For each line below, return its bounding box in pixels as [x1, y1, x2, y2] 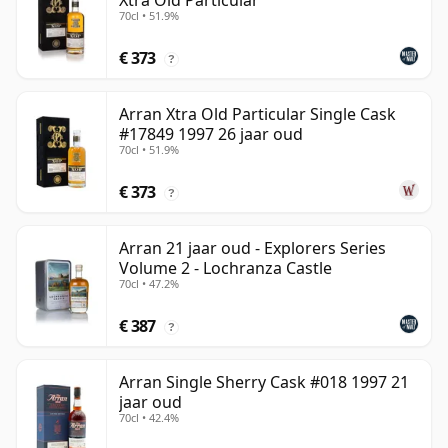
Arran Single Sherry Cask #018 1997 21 [119, 371, 409, 394]
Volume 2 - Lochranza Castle [119, 257, 332, 280]
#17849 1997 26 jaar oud [119, 123, 303, 146]
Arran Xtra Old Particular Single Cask [119, 103, 396, 126]
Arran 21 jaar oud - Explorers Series [119, 237, 386, 260]
